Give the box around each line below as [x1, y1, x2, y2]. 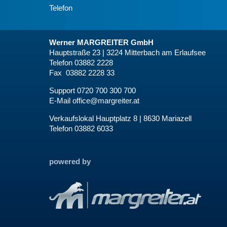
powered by [49, 157, 91, 166]
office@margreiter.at [72, 96, 139, 105]
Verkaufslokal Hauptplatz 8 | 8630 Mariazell [49, 114, 192, 123]
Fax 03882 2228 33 [49, 68, 115, 77]
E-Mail [49, 96, 72, 105]
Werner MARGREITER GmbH [49, 38, 154, 47]
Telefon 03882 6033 [49, 124, 113, 133]
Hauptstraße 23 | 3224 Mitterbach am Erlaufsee [49, 48, 206, 57]
